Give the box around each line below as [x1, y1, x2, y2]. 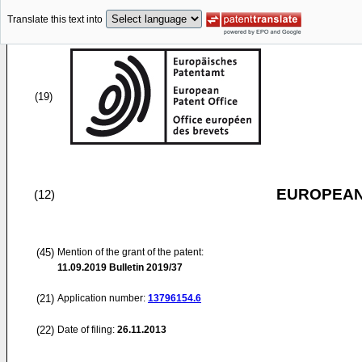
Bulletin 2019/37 [107, 262, 183, 273]
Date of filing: [57, 324, 115, 335]
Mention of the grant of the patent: [57, 246, 204, 258]
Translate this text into [7, 14, 103, 26]
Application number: [57, 293, 148, 304]
